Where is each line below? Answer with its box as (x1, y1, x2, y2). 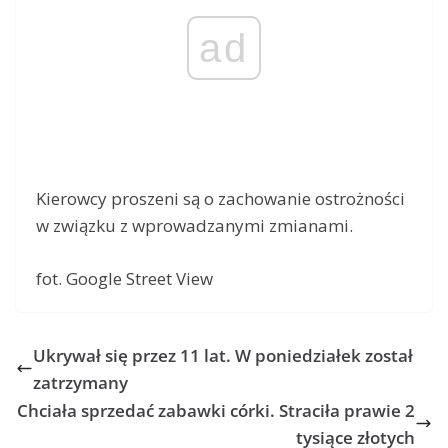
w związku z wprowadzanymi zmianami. (36, 214, 353, 238)
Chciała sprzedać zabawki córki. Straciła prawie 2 (17, 398, 415, 422)
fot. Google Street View (36, 266, 213, 290)
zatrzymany (33, 370, 128, 394)
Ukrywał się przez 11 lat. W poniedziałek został (33, 343, 413, 367)
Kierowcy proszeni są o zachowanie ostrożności (36, 187, 405, 211)
